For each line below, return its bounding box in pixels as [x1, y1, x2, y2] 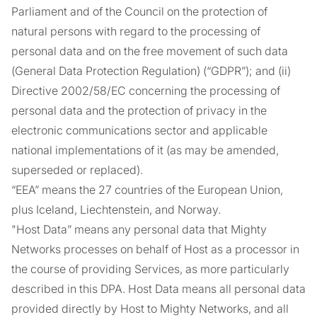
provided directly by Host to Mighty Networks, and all [11, 301, 289, 316]
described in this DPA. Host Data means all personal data [11, 282, 306, 296]
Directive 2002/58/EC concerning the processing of [11, 83, 280, 98]
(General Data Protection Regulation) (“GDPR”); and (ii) [11, 64, 291, 78]
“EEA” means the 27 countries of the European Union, [11, 183, 283, 197]
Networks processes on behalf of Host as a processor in [11, 242, 299, 256]
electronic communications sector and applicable [11, 123, 267, 137]
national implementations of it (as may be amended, [11, 143, 279, 157]
